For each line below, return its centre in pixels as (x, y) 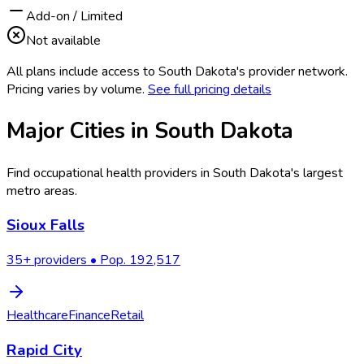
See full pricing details (210, 90)
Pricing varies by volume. (76, 90)
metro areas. (42, 191)
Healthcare (37, 316)
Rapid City (44, 350)
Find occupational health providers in (110, 173)
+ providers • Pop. (76, 260)
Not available (63, 41)
